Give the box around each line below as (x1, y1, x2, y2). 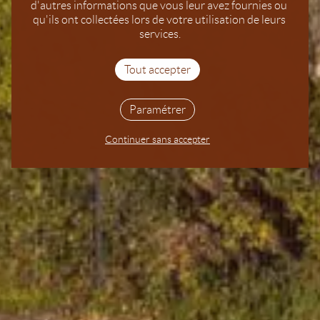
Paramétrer (129, 103, 186, 116)
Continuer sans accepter (105, 133, 210, 145)
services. (139, 27, 181, 40)
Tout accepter (124, 63, 191, 76)
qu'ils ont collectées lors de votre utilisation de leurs (32, 13, 286, 26)
